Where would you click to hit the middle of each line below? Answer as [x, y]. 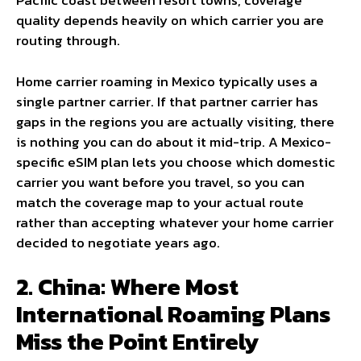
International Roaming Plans [173, 314]
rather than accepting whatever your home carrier [175, 222]
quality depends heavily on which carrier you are [170, 21]
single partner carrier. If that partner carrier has [167, 101]
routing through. [68, 41]
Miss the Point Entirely [138, 342]
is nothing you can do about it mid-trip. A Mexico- [174, 141]
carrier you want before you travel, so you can [160, 182]
